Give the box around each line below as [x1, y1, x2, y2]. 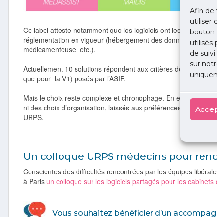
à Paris [23, 176, 46, 186]
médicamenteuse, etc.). [23, 44, 95, 54]
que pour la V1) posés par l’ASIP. [23, 73, 127, 83]
